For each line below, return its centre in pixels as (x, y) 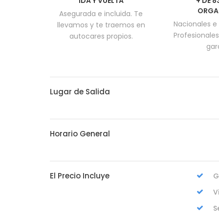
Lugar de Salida (80, 92)
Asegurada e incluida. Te (101, 14)
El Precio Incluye (80, 176)
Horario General (80, 134)
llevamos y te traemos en (101, 25)
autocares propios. (101, 36)
